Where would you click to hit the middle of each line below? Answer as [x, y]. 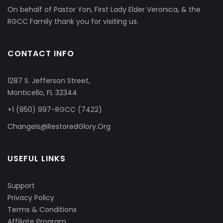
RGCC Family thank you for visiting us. [73, 21]
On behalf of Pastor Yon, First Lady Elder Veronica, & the [104, 9]
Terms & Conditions [42, 209]
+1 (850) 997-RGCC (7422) [55, 109]
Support [21, 185]
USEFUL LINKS [37, 158]
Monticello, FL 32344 [42, 92]
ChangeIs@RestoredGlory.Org [59, 126]
